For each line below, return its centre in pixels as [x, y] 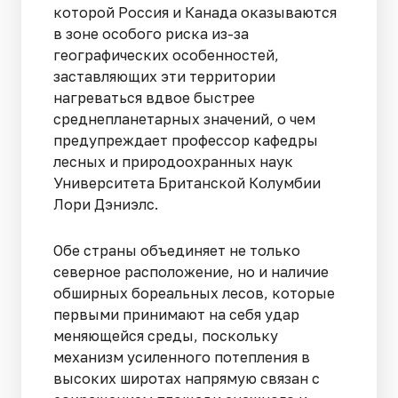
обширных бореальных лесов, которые [194, 293]
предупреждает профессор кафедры [186, 140]
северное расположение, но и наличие [191, 271]
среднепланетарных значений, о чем [184, 119]
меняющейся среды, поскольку [166, 335]
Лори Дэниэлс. [107, 204]
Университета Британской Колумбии [187, 183]
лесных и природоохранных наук [173, 161]
